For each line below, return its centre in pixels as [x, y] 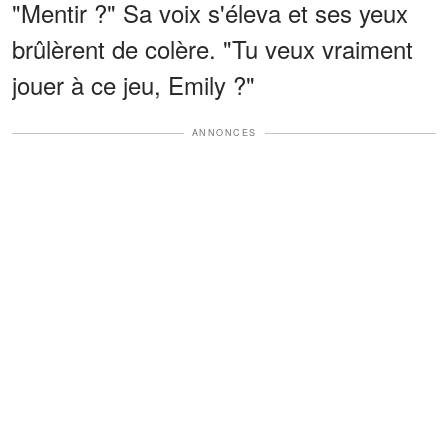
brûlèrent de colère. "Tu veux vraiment [212, 49]
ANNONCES [224, 133]
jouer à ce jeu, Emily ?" [133, 85]
